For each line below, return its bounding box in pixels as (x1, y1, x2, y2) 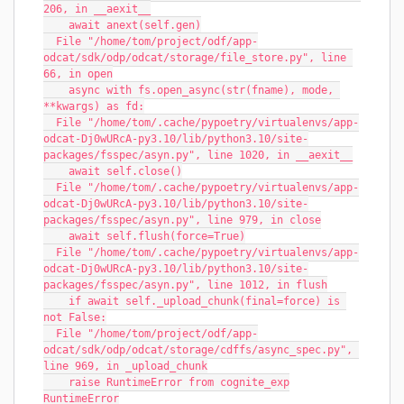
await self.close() (69, 165, 182, 178)
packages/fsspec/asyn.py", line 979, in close (43, 214, 321, 226)
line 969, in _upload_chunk (43, 360, 207, 372)
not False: (43, 311, 106, 324)
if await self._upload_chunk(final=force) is (43, 295, 69, 308)
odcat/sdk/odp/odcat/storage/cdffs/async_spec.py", (43, 344, 353, 356)
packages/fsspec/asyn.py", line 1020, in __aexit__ (43, 149, 353, 161)
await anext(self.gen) (69, 19, 201, 32)
